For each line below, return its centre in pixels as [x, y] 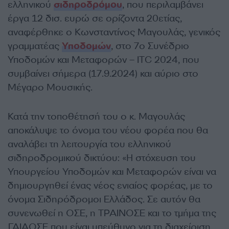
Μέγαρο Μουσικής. [50, 87]
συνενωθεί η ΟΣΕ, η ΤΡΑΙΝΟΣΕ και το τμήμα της [112, 213]
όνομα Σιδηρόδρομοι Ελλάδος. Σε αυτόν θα [104, 199]
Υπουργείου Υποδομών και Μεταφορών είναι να [112, 171]
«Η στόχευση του [159, 158]
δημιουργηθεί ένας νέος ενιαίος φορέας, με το [110, 185]
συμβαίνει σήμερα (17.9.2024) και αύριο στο [103, 73]
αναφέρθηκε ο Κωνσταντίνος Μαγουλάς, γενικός [114, 32]
